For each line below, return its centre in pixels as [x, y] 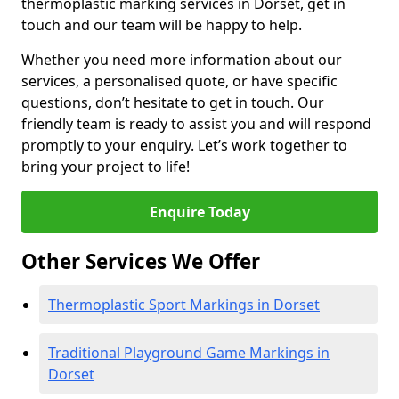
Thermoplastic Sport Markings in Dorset [184, 305]
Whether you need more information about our [182, 60]
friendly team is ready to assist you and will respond [196, 124]
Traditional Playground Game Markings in [189, 353]
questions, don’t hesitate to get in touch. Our [173, 102]
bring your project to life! [106, 167]
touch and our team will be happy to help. [162, 25]
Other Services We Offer [141, 261]
